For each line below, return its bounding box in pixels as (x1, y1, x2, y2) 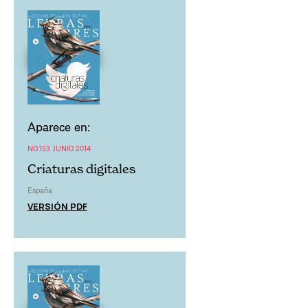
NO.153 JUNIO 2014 (27, 142, 91, 153)
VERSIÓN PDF (27, 199, 87, 212)
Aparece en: (27, 118, 90, 135)
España (27, 184, 52, 195)
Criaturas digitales (27, 161, 135, 176)
